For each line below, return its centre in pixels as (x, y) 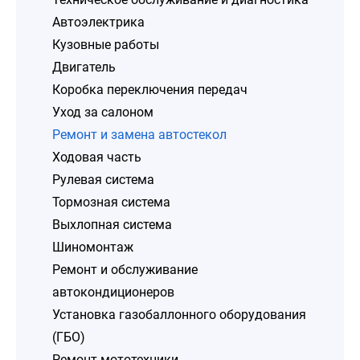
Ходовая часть (97, 157)
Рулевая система (103, 180)
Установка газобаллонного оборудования (179, 315)
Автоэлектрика (98, 22)
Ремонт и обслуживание (125, 270)
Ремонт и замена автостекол (139, 135)
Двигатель (84, 67)
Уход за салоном (103, 112)
